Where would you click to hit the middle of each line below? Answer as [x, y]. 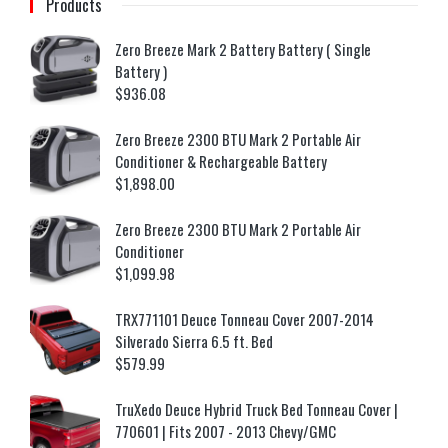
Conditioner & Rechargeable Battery [221, 161]
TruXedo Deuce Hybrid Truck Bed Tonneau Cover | [256, 409]
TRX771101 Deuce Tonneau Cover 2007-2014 [244, 319]
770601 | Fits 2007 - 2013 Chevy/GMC [225, 431]
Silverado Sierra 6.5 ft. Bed [194, 341]
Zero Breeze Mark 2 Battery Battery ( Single [243, 49]
